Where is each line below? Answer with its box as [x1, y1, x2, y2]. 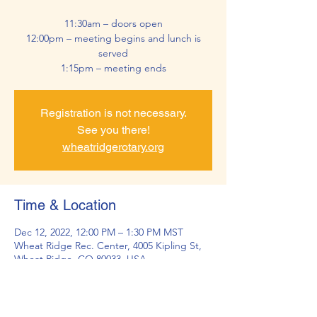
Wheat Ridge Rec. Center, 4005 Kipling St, [14, 239, 202, 252]
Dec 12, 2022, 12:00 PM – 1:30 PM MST [14, 226, 183, 238]
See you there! [76, 123, 150, 137]
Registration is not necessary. [40, 106, 187, 120]
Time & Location [14, 197, 116, 214]
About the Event [14, 292, 115, 309]
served [98, 47, 128, 59]
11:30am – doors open [64, 17, 163, 30]
